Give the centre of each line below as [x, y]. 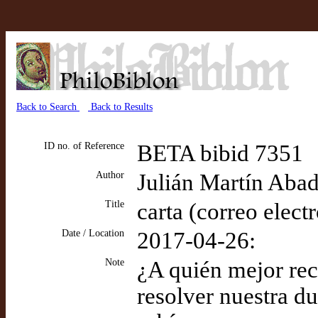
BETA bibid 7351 [220, 153]
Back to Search [48, 107]
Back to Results [120, 107]
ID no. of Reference [84, 146]
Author [110, 175]
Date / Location [93, 233]
